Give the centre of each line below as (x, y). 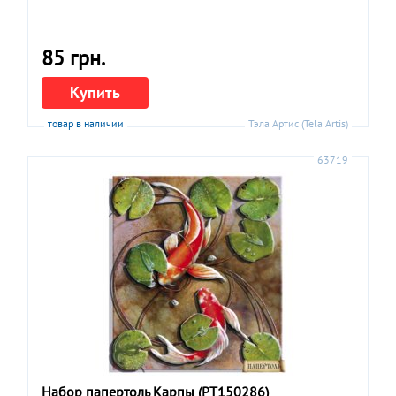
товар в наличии (86, 123)
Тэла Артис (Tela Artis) (298, 123)
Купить (95, 92)
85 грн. (73, 57)
